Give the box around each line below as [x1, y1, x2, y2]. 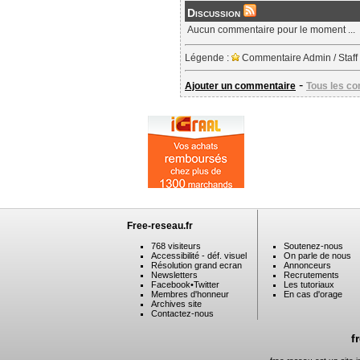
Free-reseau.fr [127, 220, 193, 231]
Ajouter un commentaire [185, 80, 296, 92]
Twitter [194, 280, 219, 289]
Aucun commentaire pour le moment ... [187, 24, 355, 35]
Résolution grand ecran [151, 260, 242, 270]
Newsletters [151, 270, 198, 280]
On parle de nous [284, 251, 351, 260]
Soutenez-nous [284, 241, 343, 251]
